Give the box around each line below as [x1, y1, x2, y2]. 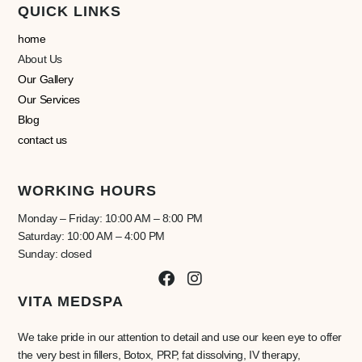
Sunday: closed [18, 247, 92, 261]
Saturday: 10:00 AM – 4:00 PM [18, 229, 165, 243]
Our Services [18, 93, 80, 107]
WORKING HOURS [18, 183, 158, 200]
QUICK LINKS [18, 3, 122, 20]
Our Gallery [18, 73, 74, 86]
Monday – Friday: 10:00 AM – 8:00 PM [18, 212, 203, 225]
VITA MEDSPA [18, 293, 124, 310]
